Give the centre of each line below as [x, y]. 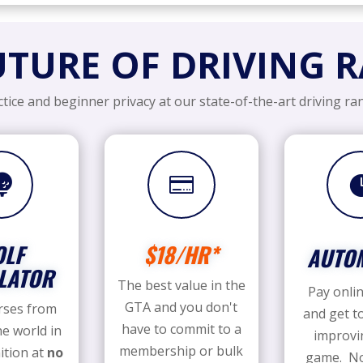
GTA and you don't [181, 307]
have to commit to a [181, 329]
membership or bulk [181, 351]
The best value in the [181, 286]
